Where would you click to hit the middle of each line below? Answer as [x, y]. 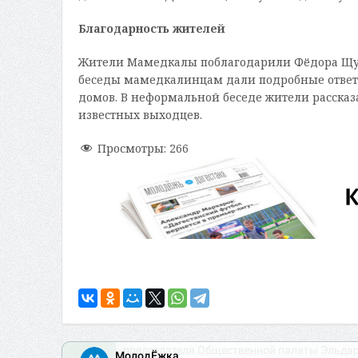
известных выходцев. [140, 115]
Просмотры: [131, 149]
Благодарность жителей [151, 29]
